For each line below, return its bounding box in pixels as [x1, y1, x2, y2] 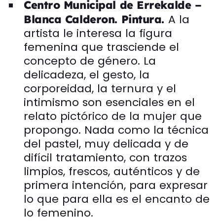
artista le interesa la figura [24, 25, 172, 41]
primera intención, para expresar [24, 177, 208, 193]
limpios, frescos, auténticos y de [24, 163, 200, 179]
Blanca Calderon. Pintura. [24, 12, 168, 26]
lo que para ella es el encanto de [24, 191, 210, 207]
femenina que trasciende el [24, 39, 179, 55]
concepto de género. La [24, 53, 156, 69]
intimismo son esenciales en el [24, 94, 195, 110]
